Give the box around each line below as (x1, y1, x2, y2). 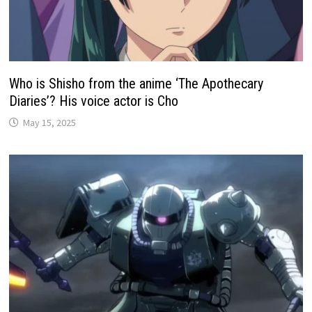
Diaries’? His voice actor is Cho (9, 92, 179, 109)
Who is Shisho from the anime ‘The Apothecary (9, 75, 264, 92)
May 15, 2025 (23, 116, 77, 129)
